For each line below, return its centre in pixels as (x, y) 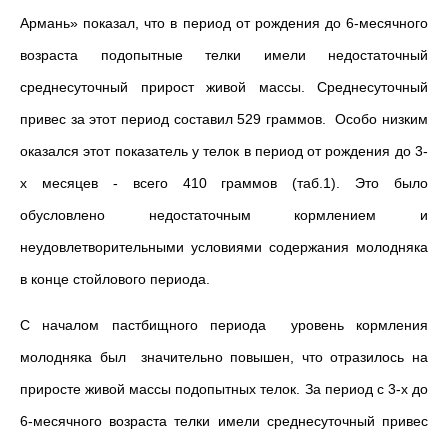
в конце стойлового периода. (115, 279)
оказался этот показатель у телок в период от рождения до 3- (224, 151)
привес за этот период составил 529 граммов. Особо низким (224, 119)
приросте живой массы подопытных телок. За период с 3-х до (224, 389)
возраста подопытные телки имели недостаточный (224, 55)
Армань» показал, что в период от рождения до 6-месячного (224, 23)
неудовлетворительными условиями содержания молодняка (224, 247)
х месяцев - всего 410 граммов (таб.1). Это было (224, 183)
